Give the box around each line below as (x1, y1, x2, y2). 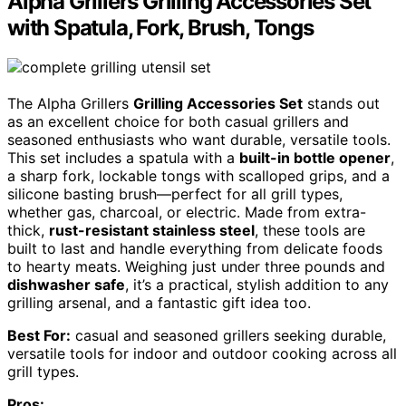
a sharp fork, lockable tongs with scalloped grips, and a (7, 167, 390, 186)
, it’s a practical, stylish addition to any (125, 275, 389, 295)
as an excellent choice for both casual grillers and (7, 112, 349, 131)
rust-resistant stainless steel (49, 221, 255, 240)
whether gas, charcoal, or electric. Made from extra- (7, 203, 366, 222)
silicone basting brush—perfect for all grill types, (7, 185, 343, 204)
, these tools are (255, 221, 365, 240)
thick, (7, 221, 49, 240)
